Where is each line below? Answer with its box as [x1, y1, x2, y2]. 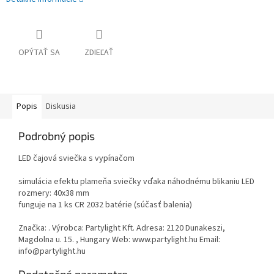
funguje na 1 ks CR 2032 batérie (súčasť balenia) [18, 199, 192, 212]
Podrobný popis [18, 129, 95, 143]
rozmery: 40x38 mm [18, 187, 89, 200]
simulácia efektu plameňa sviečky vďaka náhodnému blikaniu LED [18, 176, 254, 188]
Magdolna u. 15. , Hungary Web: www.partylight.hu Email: [18, 234, 220, 246]
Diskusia [46, 100, 76, 113]
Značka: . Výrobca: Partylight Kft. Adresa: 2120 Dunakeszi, [18, 222, 225, 235]
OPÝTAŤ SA [18, 46, 60, 59]
